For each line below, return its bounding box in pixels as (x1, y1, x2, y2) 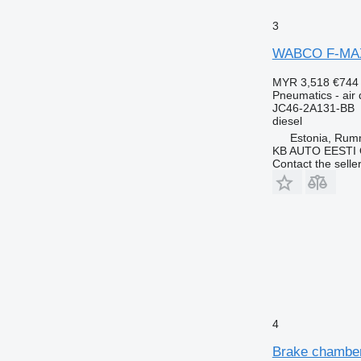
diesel (272, 114, 302, 127)
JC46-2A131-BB (272, 101, 355, 114)
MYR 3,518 (272, 75, 330, 89)
